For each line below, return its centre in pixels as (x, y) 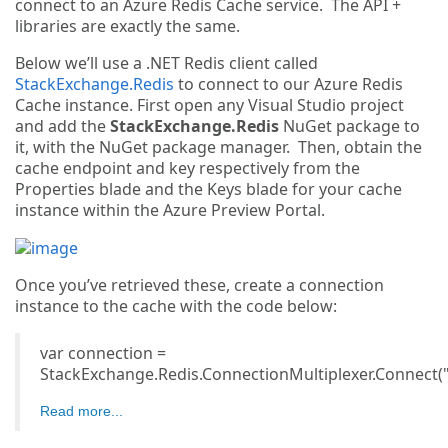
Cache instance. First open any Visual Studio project (209, 105)
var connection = (103, 353)
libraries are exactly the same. (127, 26)
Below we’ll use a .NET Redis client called (166, 63)
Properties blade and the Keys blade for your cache (208, 189)
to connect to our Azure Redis (288, 84)
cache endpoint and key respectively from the (187, 168)
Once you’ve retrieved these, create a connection (199, 285)
